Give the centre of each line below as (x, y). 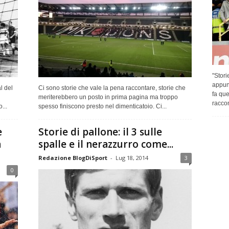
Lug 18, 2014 (132, 157)
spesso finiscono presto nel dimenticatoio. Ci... (102, 106)
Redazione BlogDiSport (73, 157)
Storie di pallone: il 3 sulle (100, 132)
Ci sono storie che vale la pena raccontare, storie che (112, 88)
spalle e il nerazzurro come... (106, 144)
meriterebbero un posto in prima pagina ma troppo (108, 97)
